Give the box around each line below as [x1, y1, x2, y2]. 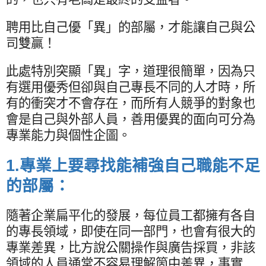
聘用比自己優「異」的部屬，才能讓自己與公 [6, 20, 255, 34]
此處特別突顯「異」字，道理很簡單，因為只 [6, 64, 255, 78]
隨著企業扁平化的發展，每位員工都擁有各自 [6, 208, 255, 223]
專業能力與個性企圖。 [6, 128, 131, 142]
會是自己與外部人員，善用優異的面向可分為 [6, 112, 255, 126]
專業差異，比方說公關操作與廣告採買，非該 [6, 240, 255, 255]
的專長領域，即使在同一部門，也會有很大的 [6, 224, 255, 239]
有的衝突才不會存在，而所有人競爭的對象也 [6, 96, 255, 110]
